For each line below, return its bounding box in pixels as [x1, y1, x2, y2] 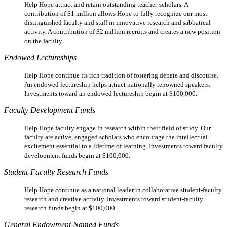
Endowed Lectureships [4, 53, 77, 62]
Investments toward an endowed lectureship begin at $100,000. [24, 89, 197, 97]
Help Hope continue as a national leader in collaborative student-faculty [24, 185, 222, 194]
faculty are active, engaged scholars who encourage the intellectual [24, 133, 208, 141]
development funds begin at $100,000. [24, 151, 130, 159]
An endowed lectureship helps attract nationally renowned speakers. [24, 80, 210, 88]
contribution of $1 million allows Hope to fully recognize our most [24, 9, 207, 17]
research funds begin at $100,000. [24, 204, 117, 212]
